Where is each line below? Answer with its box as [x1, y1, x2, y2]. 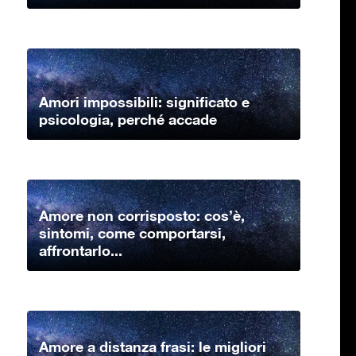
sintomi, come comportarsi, [39, 224, 226, 242]
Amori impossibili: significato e [39, 93, 250, 111]
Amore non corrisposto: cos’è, [39, 207, 245, 225]
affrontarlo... [39, 242, 122, 260]
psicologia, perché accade [39, 110, 217, 129]
